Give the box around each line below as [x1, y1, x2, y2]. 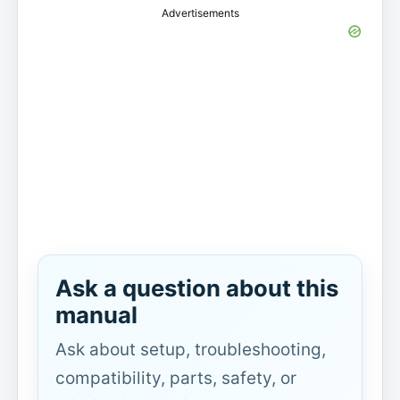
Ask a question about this [54, 274, 338, 303]
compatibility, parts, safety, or [54, 367, 296, 388]
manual [54, 301, 137, 329]
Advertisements [161, 5, 239, 20]
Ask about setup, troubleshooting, [54, 338, 326, 360]
